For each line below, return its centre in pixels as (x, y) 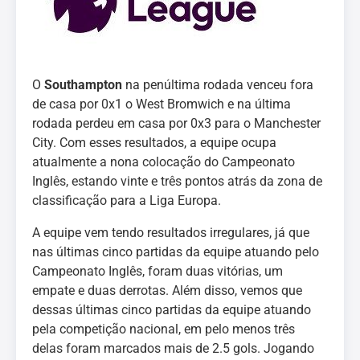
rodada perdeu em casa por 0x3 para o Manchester (176, 123)
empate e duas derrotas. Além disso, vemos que (167, 290)
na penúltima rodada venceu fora (218, 85)
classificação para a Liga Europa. (127, 200)
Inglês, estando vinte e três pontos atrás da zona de (177, 181)
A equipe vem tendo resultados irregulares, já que (171, 233)
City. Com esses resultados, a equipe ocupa (154, 143)
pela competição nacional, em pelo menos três (164, 329)
